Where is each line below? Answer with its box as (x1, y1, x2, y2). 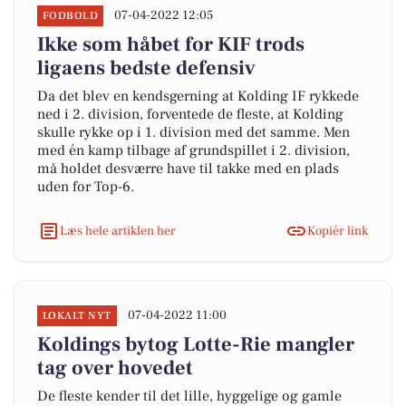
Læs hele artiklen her (60, 222, 176, 239)
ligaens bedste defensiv (37, 55, 256, 81)
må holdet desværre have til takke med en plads (37, 159, 339, 178)
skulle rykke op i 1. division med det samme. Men (37, 123, 350, 141)
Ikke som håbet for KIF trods (37, 32, 304, 57)
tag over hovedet (37, 355, 193, 381)
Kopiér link (307, 222, 368, 239)
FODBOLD (43, 9, 99, 23)
